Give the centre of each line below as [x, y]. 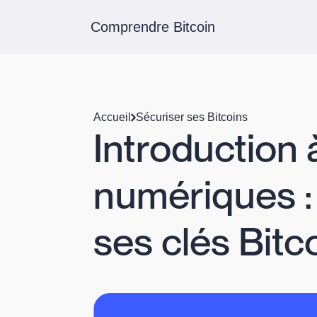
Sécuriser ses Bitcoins [192, 117]
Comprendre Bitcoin [152, 27]
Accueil [112, 117]
